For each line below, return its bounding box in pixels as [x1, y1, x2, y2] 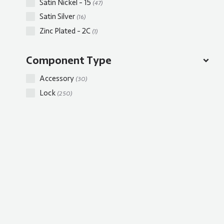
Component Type [26, 53, 111, 67]
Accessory [39, 73, 75, 84]
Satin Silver [39, 11, 76, 22]
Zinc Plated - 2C [39, 25, 92, 36]
